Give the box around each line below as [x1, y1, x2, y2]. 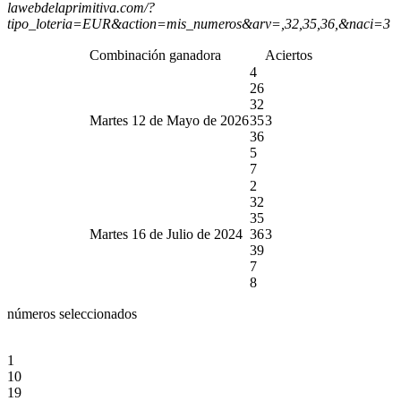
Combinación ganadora [89, 47, 221, 63]
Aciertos [264, 47, 312, 63]
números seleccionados [7, 305, 137, 321]
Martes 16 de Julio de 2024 [89, 226, 243, 242]
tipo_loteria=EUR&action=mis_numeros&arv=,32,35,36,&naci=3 [7, 15, 390, 31]
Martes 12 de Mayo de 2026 [89, 112, 249, 128]
